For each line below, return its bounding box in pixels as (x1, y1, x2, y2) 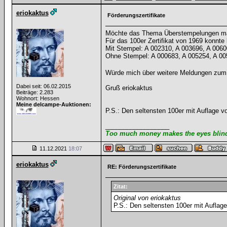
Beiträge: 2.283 (16, 89, 53, 95)
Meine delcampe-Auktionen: (16, 101, 91, 107)
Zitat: (113, 183, 128, 190)
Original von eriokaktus (113, 194, 181, 202)
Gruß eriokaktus (105, 84, 153, 92)
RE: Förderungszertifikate (107, 164, 176, 170)
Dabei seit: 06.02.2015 (16, 83, 71, 89)
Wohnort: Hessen (16, 95, 59, 101)
